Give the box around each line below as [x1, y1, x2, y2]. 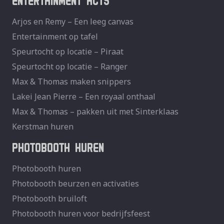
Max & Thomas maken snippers [12, 75, 131, 87]
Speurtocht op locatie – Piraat [12, 45, 123, 57]
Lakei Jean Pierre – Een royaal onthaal [12, 90, 155, 102]
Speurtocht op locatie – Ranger [12, 60, 127, 72]
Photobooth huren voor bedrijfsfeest [12, 207, 150, 219]
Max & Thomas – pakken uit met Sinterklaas [12, 105, 178, 117]
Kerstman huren [12, 120, 73, 132]
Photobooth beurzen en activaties [12, 177, 139, 189]
